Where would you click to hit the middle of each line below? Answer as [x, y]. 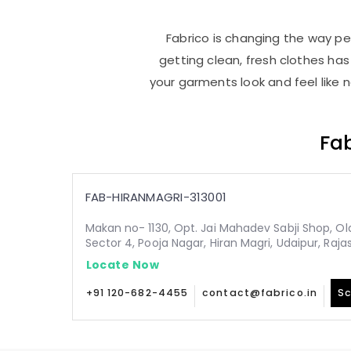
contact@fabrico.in [260, 293]
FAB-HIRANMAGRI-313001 [156, 197]
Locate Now [122, 264]
